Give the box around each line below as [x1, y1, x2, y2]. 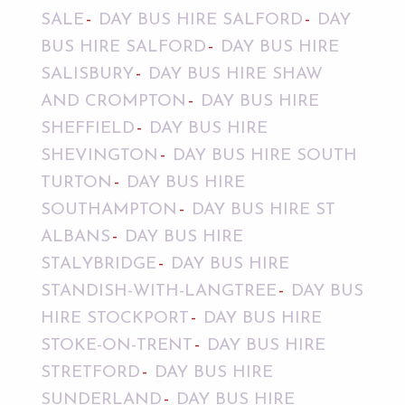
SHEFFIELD [40, 120, 135, 138]
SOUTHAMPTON [40, 202, 177, 220]
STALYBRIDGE [40, 256, 156, 274]
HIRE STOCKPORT [40, 310, 189, 328]
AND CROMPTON [40, 93, 186, 111]
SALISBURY [40, 66, 134, 84]
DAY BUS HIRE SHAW [147, 66, 323, 84]
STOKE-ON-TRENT [40, 337, 193, 355]
